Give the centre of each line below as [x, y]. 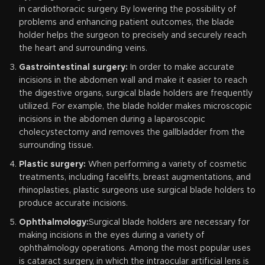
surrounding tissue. [56, 145]
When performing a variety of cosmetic [167, 164]
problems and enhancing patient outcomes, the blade [127, 22]
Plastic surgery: [54, 164]
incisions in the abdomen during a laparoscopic [112, 119]
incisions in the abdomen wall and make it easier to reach [133, 80]
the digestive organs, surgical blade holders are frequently [136, 93]
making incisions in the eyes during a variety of [112, 235]
